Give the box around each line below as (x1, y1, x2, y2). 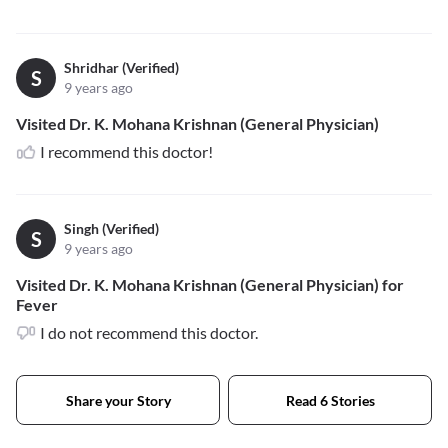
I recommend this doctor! (40, 142, 213, 162)
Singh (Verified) (64, 220, 159, 238)
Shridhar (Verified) (64, 59, 179, 77)
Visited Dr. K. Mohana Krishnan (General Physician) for (16, 275, 404, 295)
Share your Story (65, 391, 171, 409)
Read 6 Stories (285, 391, 375, 409)
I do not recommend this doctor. (40, 323, 258, 343)
